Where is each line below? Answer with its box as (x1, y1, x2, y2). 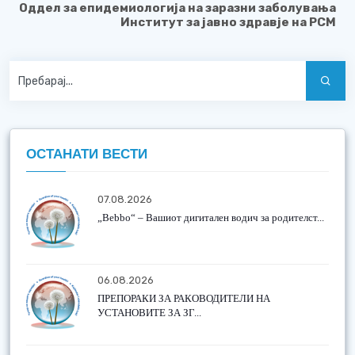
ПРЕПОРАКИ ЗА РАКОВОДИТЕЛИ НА (97, 292, 270, 304)
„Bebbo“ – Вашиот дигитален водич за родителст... (97, 212, 324, 223)
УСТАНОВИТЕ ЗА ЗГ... (97, 307, 201, 319)
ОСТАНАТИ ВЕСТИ (26, 147, 147, 162)
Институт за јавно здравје (120, 15, 289, 29)
